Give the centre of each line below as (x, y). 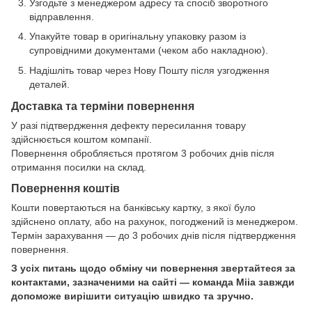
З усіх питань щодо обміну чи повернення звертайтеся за (153, 268)
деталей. (49, 84)
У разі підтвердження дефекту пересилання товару (128, 125)
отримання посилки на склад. (79, 167)
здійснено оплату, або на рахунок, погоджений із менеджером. (155, 222)
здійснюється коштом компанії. (81, 139)
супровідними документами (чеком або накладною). (149, 50)
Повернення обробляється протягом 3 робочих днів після (143, 153)
